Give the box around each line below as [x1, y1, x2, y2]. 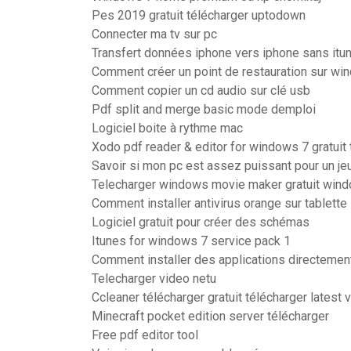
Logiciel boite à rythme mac [92, 121, 243, 136]
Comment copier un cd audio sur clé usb [92, 83, 310, 98]
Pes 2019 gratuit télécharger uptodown [92, 8, 306, 23]
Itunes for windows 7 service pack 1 [92, 233, 291, 248]
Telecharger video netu [92, 271, 216, 286]
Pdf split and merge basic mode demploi [92, 102, 316, 117]
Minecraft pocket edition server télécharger [92, 309, 329, 324]
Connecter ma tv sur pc [92, 27, 217, 42]
